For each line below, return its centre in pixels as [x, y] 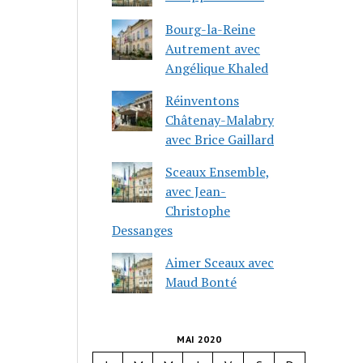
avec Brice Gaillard [220, 139]
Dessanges [143, 230]
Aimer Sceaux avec [220, 262]
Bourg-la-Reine [211, 29]
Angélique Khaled [217, 68]
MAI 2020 [199, 339]
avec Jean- [196, 191]
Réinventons [203, 100]
